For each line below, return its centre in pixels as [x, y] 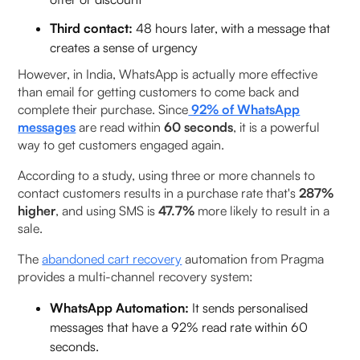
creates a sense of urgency [124, 47]
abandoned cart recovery [112, 258]
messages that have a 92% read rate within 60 [179, 327]
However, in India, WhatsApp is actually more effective [168, 74]
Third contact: [93, 28]
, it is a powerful [277, 127]
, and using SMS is [107, 210]
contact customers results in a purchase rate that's [159, 192]
